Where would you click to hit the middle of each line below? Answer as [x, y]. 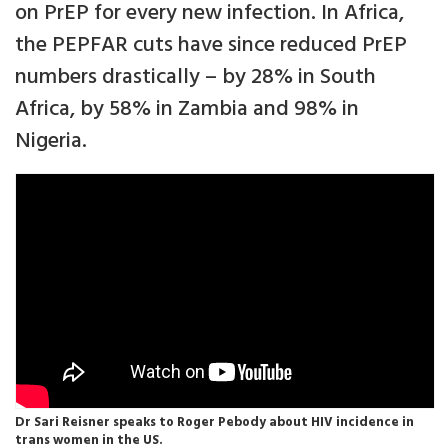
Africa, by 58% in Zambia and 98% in [187, 110]
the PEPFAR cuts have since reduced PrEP [211, 46]
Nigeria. [53, 142]
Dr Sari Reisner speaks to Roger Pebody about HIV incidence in [214, 423]
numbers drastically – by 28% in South [195, 78]
